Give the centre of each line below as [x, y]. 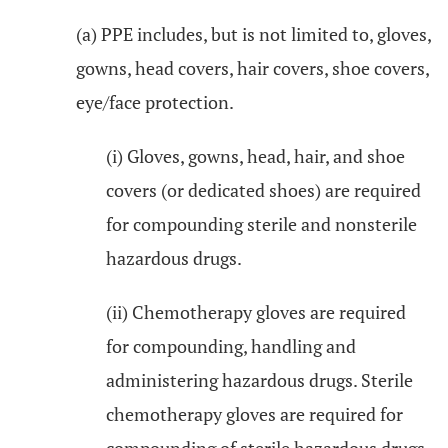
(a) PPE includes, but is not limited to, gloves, [253, 34]
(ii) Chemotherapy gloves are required [256, 312]
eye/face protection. [155, 102]
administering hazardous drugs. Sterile [259, 380]
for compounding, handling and [231, 346]
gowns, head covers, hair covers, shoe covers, [252, 68]
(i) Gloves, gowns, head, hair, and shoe [255, 156]
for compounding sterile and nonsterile [261, 224]
